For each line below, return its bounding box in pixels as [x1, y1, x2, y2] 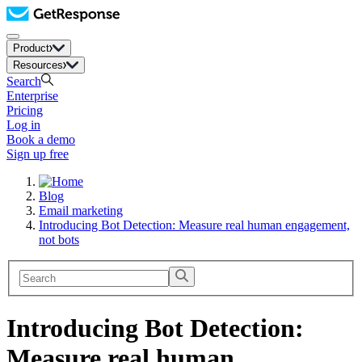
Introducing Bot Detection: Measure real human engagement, [39, 218, 350, 232]
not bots [39, 233, 79, 246]
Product [13, 42, 49, 54]
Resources [13, 59, 63, 71]
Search [6, 74, 41, 88]
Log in [6, 118, 40, 132]
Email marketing [39, 204, 123, 217]
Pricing [6, 103, 43, 117]
